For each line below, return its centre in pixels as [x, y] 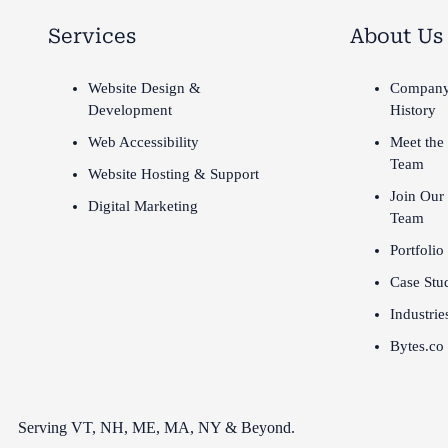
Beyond [266, 427]
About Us [397, 36]
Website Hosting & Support [173, 174]
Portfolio [417, 250]
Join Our [417, 196]
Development [129, 110]
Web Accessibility [143, 142]
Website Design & [144, 88]
